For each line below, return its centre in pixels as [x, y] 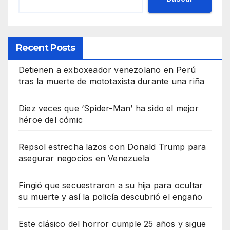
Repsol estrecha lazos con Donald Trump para [112, 147]
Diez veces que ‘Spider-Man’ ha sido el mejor [109, 109]
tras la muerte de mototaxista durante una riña [112, 81]
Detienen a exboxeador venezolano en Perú [107, 70]
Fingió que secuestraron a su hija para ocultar [111, 186]
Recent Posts [46, 48]
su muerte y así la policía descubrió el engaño [111, 197]
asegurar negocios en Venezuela [84, 158]
